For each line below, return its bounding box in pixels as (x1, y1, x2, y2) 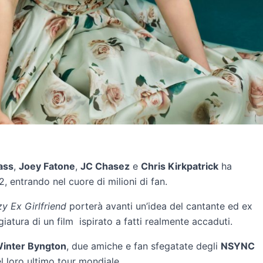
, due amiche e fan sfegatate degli (66, 240, 221, 252)
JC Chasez (80, 160, 130, 172)
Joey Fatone (19, 160, 75, 172)
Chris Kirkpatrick (141, 160, 218, 172)
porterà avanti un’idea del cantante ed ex (66, 200, 252, 212)
